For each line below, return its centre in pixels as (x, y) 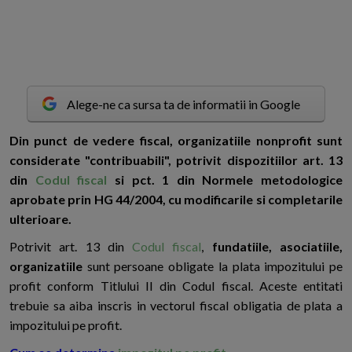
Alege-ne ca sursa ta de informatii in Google (183, 104)
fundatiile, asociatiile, (277, 247)
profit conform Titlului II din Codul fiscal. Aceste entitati (176, 286)
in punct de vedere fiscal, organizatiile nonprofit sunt (181, 141)
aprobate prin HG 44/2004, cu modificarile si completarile (176, 200)
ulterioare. (40, 219)
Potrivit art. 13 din (71, 247)
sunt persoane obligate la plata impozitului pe (213, 266)
